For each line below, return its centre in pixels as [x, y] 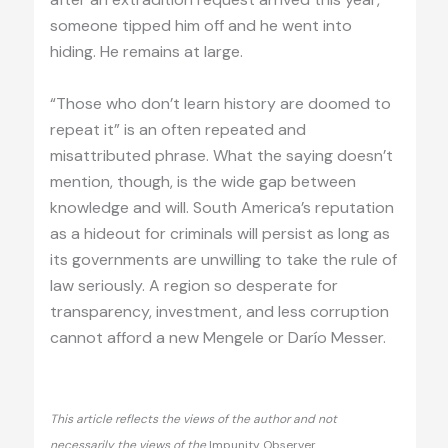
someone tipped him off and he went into [200, 26]
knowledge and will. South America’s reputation [221, 208]
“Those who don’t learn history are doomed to [220, 104]
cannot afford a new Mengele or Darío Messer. [217, 338]
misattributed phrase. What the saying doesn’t [221, 156]
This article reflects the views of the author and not [193, 418]
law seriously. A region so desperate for [193, 286]
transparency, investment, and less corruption [219, 312]
